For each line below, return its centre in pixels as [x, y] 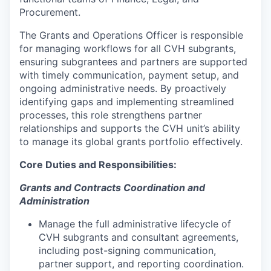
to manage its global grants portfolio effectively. [131, 141]
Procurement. [50, 12]
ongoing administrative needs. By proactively [123, 88]
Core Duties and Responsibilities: [98, 164]
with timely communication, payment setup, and [129, 75]
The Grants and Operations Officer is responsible [131, 35]
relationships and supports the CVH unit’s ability [130, 128]
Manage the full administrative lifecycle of [135, 224]
